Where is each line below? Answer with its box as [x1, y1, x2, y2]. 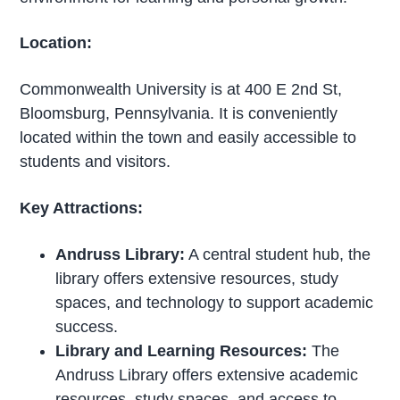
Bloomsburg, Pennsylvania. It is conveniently [20, 104, 338, 123]
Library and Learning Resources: [55, 342, 308, 361]
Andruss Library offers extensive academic [55, 366, 359, 385]
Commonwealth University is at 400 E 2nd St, [20, 80, 343, 99]
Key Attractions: [20, 199, 144, 218]
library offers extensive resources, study [55, 270, 339, 288]
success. [55, 318, 119, 337]
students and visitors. [20, 153, 171, 171]
